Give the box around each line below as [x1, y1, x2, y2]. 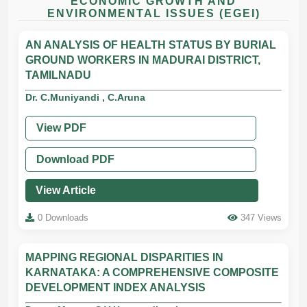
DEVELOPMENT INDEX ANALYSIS [25, 282, 206, 293]
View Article [36, 184, 96, 196]
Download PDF [36, 153, 114, 165]
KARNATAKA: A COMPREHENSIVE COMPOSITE [25, 267, 279, 278]
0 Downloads [38, 212, 88, 223]
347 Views [241, 212, 282, 223]
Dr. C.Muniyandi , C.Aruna [25, 92, 145, 103]
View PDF [36, 122, 86, 134]
